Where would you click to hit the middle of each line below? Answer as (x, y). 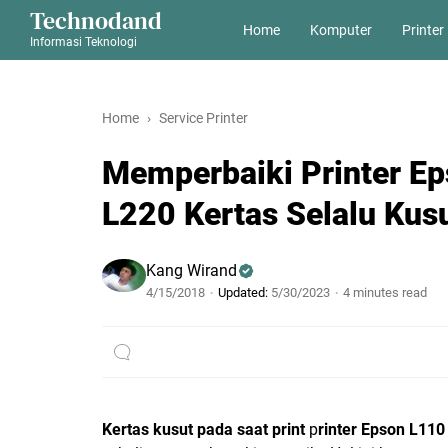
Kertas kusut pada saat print (203, 429)
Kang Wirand (191, 270)
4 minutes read (385, 292)
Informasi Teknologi (83, 42)
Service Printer (203, 118)
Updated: (243, 292)
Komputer (340, 29)
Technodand (96, 20)
